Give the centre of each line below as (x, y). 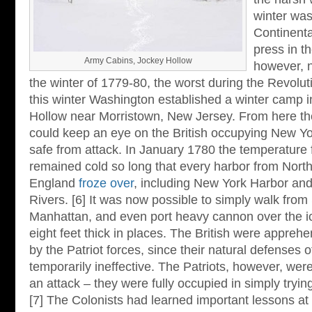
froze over (106, 183)
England (54, 183)
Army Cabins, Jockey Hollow (138, 61)
